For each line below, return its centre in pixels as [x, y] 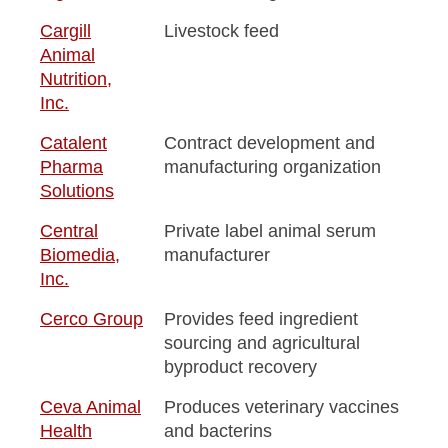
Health [66, 430]
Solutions [77, 190]
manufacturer [217, 254]
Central [69, 230]
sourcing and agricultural [262, 342]
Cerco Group [91, 318]
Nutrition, [76, 78]
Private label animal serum [270, 230]
